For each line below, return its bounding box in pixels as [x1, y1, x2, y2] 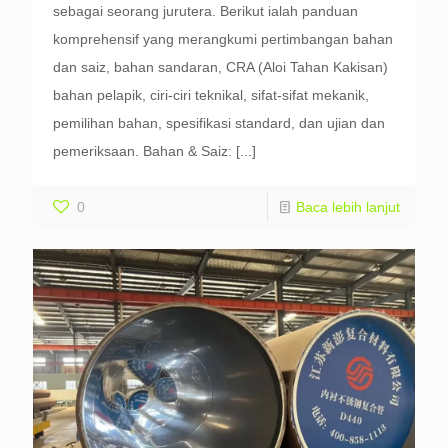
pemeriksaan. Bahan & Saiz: [53, 143, 232, 160]
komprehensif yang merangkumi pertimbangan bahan [53, 31, 393, 48]
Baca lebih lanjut [296, 199, 400, 216]
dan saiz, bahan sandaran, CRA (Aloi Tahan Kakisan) [53, 59, 388, 76]
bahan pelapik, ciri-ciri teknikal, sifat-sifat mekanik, [53, 87, 369, 104]
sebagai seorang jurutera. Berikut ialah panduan [53, 3, 358, 20]
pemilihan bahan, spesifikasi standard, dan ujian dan [53, 115, 385, 132]
